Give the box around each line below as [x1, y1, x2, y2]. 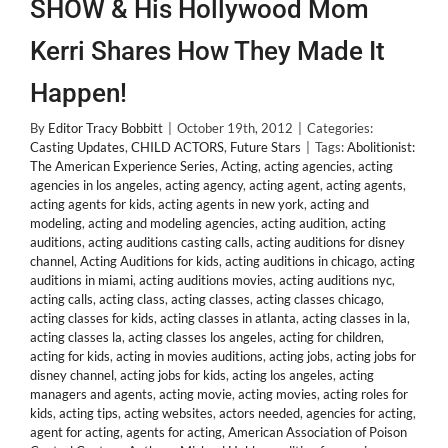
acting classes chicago [256, 291, 381, 307]
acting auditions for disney [256, 234, 405, 250]
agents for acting [126, 424, 222, 440]
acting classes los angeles [128, 329, 273, 345]
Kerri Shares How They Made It [30, 36, 385, 66]
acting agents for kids [30, 196, 152, 212]
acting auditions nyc [279, 272, 392, 288]
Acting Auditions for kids [80, 253, 219, 269]
